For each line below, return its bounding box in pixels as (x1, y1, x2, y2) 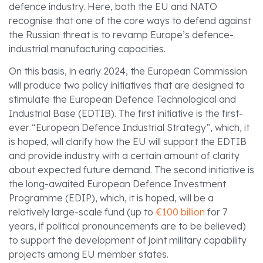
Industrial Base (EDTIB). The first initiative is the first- (9, 107, 243, 120)
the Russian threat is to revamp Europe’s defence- (9, 28, 234, 41)
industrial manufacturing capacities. (9, 42, 166, 55)
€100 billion (156, 206, 205, 218)
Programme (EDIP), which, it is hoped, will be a (9, 192, 214, 204)
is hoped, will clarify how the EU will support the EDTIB (9, 136, 247, 148)
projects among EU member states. (9, 248, 168, 261)
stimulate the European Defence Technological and (9, 93, 236, 106)
